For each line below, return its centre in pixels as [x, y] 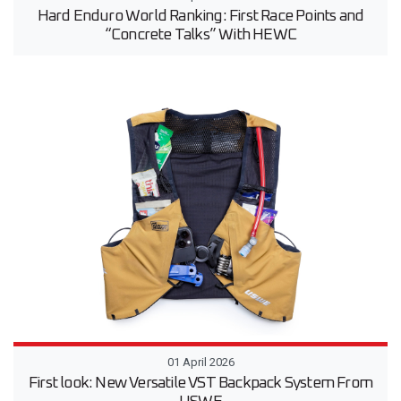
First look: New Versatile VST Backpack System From [200, 384]
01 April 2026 [200, 363]
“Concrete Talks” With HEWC [200, 34]
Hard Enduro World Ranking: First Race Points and [200, 16]
